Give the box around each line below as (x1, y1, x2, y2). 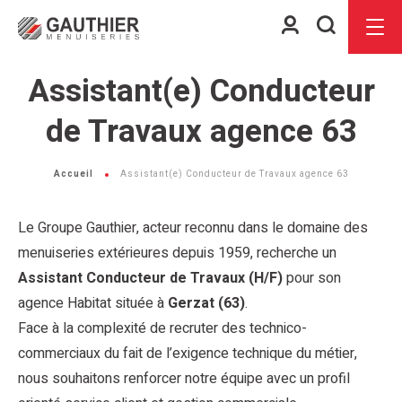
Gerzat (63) (168, 293, 245, 314)
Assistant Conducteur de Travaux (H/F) (18, 267, 283, 289)
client (298, 38, 336, 60)
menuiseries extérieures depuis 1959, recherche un (18, 242, 336, 264)
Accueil (53, 168, 93, 180)
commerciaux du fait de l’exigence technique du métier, (18, 343, 357, 364)
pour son (283, 267, 341, 289)
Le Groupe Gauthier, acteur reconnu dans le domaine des (18, 217, 368, 239)
